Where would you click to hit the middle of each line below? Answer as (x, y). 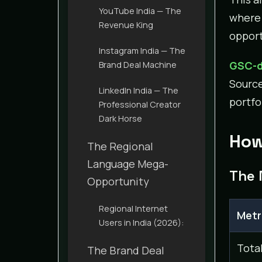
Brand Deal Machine (138, 64)
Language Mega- (128, 163)
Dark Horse (120, 118)
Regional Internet (133, 208)
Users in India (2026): (141, 222)
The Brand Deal (126, 250)
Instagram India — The (142, 50)
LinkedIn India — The (139, 90)
